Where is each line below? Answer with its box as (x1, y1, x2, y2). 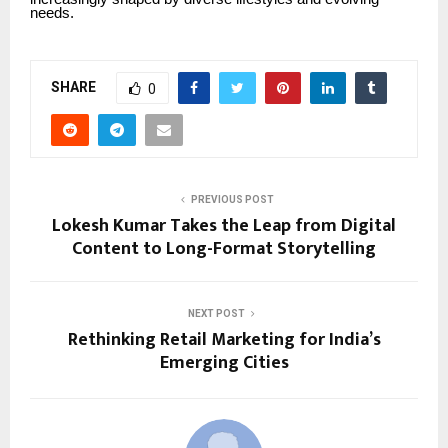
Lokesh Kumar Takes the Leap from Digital (52, 210, 396, 241)
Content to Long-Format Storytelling (72, 233, 376, 264)
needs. (30, 4, 74, 21)
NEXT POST (187, 307, 245, 319)
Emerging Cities (159, 347, 289, 378)
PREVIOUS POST (190, 193, 274, 205)
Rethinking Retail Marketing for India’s (67, 324, 381, 355)
